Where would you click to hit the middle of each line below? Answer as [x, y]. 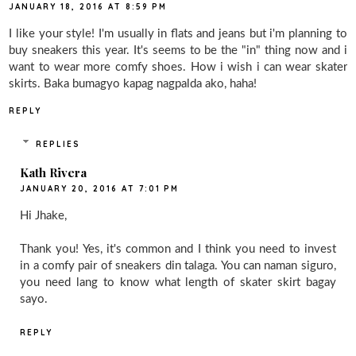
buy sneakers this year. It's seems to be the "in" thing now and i [178, 51]
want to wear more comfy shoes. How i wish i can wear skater [178, 68]
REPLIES [58, 144]
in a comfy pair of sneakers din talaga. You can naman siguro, [178, 265]
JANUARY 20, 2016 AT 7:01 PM [100, 188]
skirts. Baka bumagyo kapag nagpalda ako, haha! [133, 84]
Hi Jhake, [44, 215]
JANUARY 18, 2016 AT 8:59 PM [88, 7]
